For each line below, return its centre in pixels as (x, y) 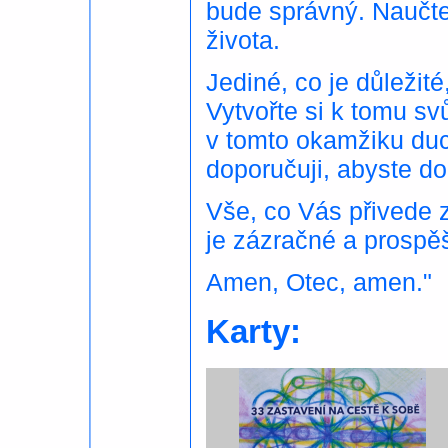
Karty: (253, 332)
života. (243, 40)
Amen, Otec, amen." (319, 282)
